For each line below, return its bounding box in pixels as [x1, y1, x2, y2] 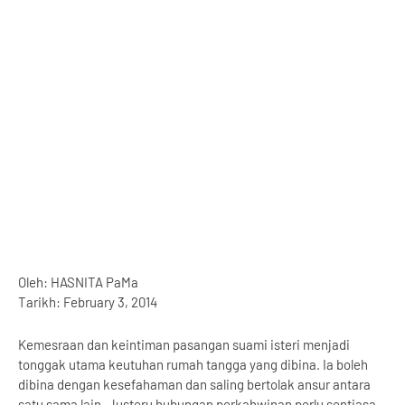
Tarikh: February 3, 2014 [18, 294, 157, 310]
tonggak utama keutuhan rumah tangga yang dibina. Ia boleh [18, 356, 368, 372]
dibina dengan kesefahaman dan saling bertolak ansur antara [18, 376, 371, 392]
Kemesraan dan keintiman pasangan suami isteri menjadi [18, 336, 350, 353]
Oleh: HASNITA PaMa [18, 274, 138, 290]
